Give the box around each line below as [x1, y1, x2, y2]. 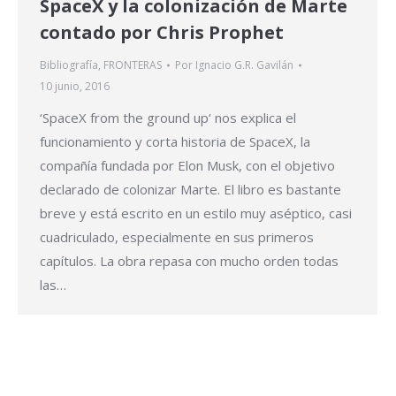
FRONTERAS [103, 57, 162, 73]
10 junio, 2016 [40, 79, 110, 95]
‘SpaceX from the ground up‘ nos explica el [40, 109, 296, 127]
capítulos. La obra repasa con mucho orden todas [40, 252, 339, 270]
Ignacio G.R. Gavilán [195, 57, 293, 73]
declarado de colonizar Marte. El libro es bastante [40, 180, 341, 199]
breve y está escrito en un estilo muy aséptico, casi [40, 204, 352, 223]
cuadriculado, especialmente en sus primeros [40, 228, 314, 247]
